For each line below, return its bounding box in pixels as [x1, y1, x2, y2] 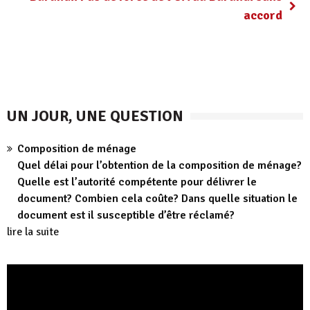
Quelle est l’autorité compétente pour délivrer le [17, 175, 257, 189]
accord [244, 8, 282, 23]
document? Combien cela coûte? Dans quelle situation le [17, 192, 298, 206]
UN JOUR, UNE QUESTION [7, 107, 183, 125]
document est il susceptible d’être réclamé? [17, 208, 235, 222]
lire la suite [7, 225, 59, 239]
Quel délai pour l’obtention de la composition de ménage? [17, 158, 302, 172]
